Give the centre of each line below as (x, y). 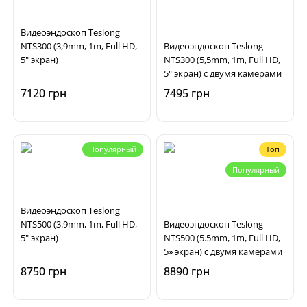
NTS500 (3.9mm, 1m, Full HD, (79, 224)
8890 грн (187, 271)
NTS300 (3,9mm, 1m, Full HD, (79, 46)
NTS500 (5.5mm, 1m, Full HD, (222, 238)
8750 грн (44, 271)
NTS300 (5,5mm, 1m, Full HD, (222, 60)
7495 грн (187, 93)
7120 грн (44, 93)
